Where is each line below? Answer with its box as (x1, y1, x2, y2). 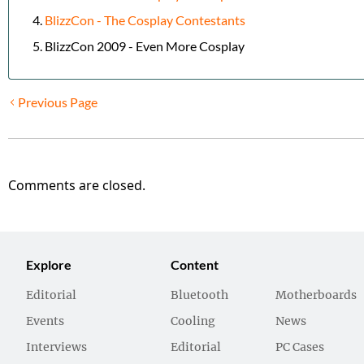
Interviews (26, 342, 87, 354)
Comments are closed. (8, 176, 145, 195)
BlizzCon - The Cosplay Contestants (45, 13, 245, 28)
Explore (26, 258, 71, 273)
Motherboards (275, 290, 357, 302)
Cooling (171, 316, 216, 328)
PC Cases (275, 342, 325, 354)
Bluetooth (171, 290, 229, 302)
